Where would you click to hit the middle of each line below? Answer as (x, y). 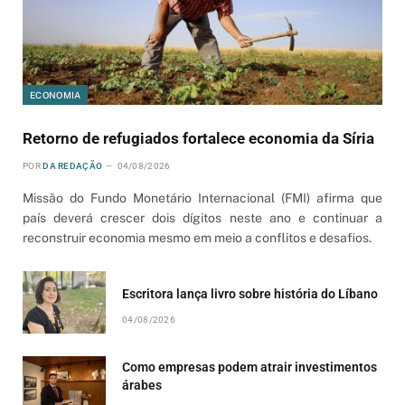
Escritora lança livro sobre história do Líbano (250, 293)
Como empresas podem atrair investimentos (250, 367)
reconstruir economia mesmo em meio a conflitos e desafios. (197, 237)
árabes (142, 385)
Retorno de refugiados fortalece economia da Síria (198, 138)
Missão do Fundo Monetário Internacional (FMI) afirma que (202, 198)
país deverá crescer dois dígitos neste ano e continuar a (202, 217)
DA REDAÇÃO (73, 165)
